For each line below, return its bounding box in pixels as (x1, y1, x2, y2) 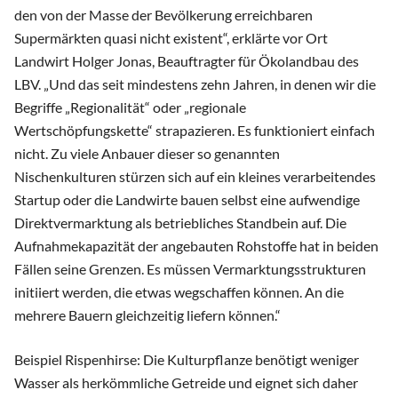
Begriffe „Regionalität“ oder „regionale (14, 99, 246, 116)
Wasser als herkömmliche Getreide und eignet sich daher (14, 374, 358, 392)
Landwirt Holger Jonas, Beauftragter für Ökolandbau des (14, 52, 359, 70)
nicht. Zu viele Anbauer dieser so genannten (14, 145, 280, 163)
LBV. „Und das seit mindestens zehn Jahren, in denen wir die (14, 76, 376, 93)
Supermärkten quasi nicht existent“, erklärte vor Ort (14, 29, 328, 47)
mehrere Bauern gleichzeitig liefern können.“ (14, 306, 281, 324)
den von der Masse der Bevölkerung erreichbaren (14, 6, 313, 24)
